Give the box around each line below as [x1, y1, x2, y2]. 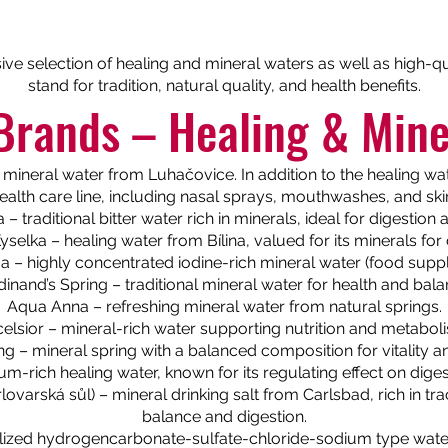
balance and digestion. [141, 407, 307, 427]
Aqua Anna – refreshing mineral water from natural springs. [6, 297, 442, 317]
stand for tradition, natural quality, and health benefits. [27, 76, 421, 96]
